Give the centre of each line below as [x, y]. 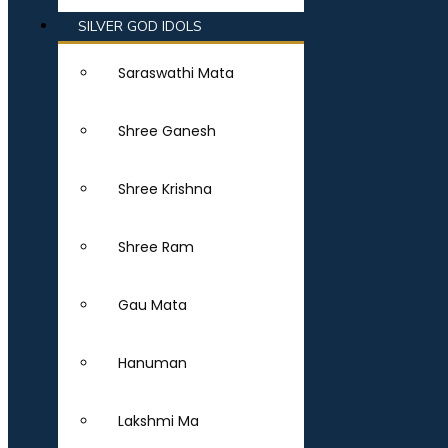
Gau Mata [152, 305]
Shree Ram [156, 247]
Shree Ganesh [167, 131]
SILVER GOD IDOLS [140, 26]
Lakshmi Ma [158, 421]
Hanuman [152, 363]
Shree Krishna [165, 189]
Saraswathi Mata [176, 73]
